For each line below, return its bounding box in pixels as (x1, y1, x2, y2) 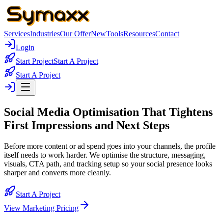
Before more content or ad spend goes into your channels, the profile (4, 141, 216, 150)
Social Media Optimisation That (4, 105, 169, 118)
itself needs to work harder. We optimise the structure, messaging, (4, 150, 206, 159)
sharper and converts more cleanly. (4, 168, 111, 177)
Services (4, 29, 30, 38)
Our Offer (60, 29, 91, 38)
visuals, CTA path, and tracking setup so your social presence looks (4, 159, 212, 168)
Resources (123, 29, 155, 38)
